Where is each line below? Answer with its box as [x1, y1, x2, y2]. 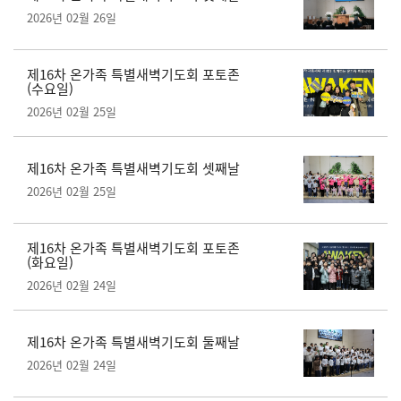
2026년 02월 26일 [27, 9, 116, 27]
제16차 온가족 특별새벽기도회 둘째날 [27, 332, 240, 353]
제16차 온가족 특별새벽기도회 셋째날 [27, 158, 240, 179]
